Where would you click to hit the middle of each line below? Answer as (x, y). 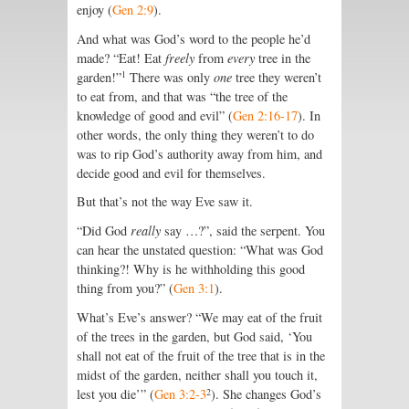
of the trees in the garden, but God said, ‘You (194, 337)
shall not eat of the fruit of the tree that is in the (201, 356)
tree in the (283, 58)
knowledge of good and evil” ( (155, 115)
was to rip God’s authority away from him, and (199, 153)
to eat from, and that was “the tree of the (182, 96)
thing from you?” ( (125, 288)
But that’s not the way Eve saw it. (165, 202)
